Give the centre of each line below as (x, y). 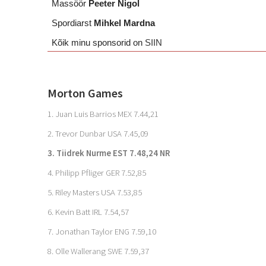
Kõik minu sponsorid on (99, 43)
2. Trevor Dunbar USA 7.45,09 (98, 134)
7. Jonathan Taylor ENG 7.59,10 (102, 232)
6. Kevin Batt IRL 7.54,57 (88, 212)
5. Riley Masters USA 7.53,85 (95, 192)
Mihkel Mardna (125, 23)
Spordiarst (73, 23)
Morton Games (85, 93)
